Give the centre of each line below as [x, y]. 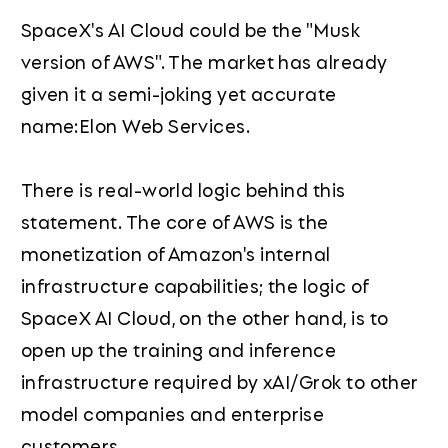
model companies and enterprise [172, 413]
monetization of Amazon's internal [175, 253]
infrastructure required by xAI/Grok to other [219, 381]
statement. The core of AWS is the [174, 221]
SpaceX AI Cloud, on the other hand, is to [204, 317]
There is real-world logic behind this [183, 189]
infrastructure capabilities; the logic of [194, 285]
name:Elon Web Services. [135, 125]
